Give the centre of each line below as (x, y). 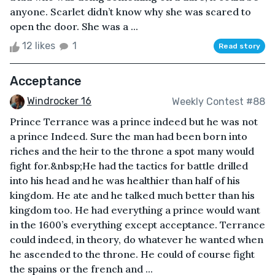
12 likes (39, 46)
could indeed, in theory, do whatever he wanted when (137, 240)
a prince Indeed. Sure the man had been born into (129, 137)
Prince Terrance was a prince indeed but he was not (134, 122)
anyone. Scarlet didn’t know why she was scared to (130, 12)
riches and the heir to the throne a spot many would (132, 151)
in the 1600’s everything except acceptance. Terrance (137, 225)
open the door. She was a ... (74, 27)
